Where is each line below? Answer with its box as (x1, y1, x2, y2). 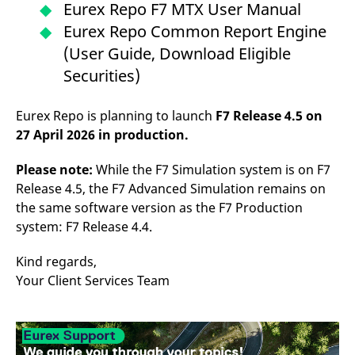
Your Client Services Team (16, 272, 170, 289)
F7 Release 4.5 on (216, 107, 323, 124)
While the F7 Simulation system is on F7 (93, 161, 330, 178)
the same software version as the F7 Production (16, 199, 303, 216)
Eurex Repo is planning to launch (16, 107, 216, 124)
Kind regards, (16, 253, 100, 270)
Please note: (16, 161, 93, 178)
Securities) (63, 65, 140, 86)
